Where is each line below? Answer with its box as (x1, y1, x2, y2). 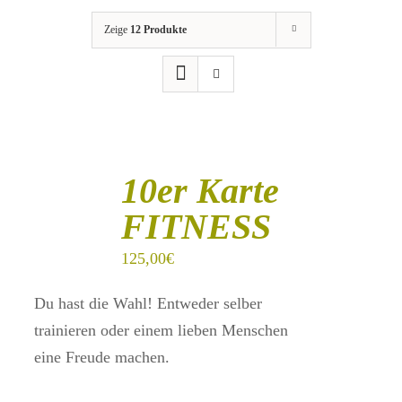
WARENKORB (27, 184, 104, 197)
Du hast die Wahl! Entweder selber (33, 294, 262, 312)
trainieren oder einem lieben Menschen (33, 321, 288, 339)
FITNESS (120, 206, 271, 247)
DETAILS (27, 222, 77, 235)
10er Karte (120, 170, 279, 211)
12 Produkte (129, 23, 187, 36)
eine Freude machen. (33, 348, 170, 366)
